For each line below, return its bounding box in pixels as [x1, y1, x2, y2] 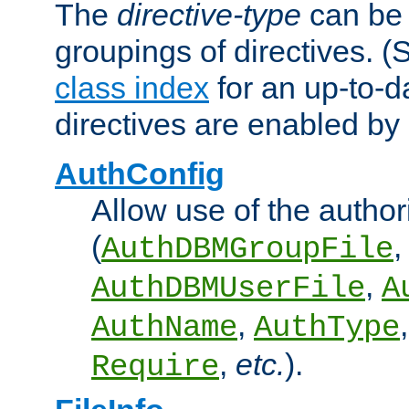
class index [55, 70, 209, 106]
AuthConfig [55, 156, 225, 192]
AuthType [254, 310, 400, 346]
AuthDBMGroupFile [101, 232, 393, 267]
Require [91, 350, 219, 385]
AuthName [91, 310, 237, 346]
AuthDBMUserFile [91, 271, 365, 307]
